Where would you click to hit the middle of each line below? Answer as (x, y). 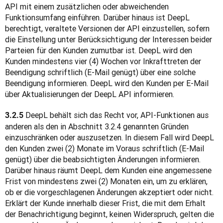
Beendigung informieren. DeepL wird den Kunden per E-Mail (107, 83)
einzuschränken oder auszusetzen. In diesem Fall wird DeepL (110, 137)
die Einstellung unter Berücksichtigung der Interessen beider (109, 39)
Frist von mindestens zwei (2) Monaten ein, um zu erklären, (106, 181)
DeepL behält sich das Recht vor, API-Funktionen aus (116, 115)
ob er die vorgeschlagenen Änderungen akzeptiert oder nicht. (109, 192)
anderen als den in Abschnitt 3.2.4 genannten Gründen (97, 126)
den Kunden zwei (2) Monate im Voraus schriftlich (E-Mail (105, 148)
